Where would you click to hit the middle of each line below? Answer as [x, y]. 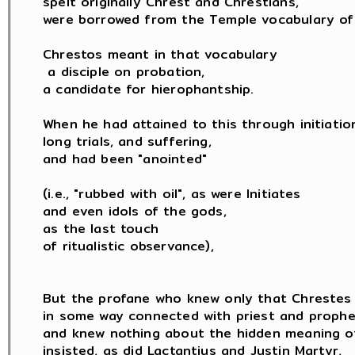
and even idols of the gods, [135, 211]
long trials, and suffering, [127, 141]
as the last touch [101, 229]
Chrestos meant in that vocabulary [160, 54]
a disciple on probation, [124, 72]
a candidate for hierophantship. [149, 89]
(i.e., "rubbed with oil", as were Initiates [172, 194]
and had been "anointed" [125, 159]
